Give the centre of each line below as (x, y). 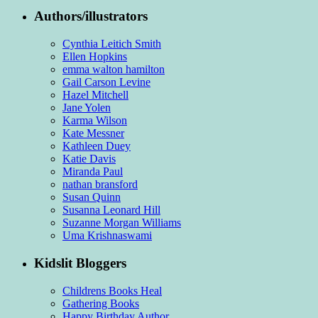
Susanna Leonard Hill (111, 210)
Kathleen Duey (97, 146)
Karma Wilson (95, 121)
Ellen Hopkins (95, 57)
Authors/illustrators (91, 16)
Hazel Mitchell (95, 95)
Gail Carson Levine (106, 82)
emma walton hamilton (114, 70)
